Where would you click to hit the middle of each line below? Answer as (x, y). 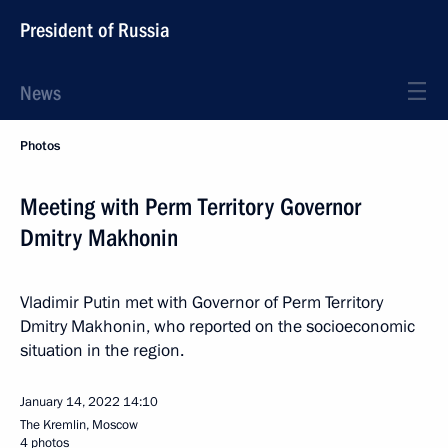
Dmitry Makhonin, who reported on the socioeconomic (217, 326)
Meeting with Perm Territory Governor (190, 207)
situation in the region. (102, 350)
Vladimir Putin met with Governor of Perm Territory (201, 302)
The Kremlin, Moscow (79, 425)
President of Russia (95, 30)
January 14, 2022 (70, 402)
